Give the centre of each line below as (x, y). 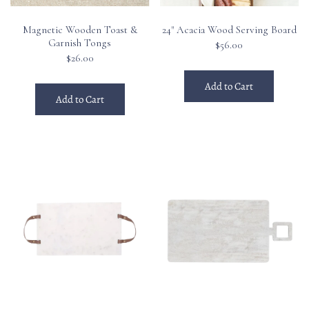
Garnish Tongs (80, 42)
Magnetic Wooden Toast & (80, 29)
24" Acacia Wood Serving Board (229, 29)
